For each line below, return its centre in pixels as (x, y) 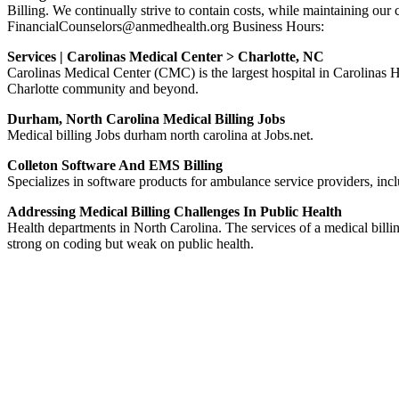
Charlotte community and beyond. (103, 88)
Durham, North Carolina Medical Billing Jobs (146, 118)
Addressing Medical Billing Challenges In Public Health (175, 211)
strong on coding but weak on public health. (130, 243)
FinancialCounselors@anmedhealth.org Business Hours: (166, 26)
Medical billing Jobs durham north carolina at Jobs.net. (160, 134)
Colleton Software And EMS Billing (115, 165)
